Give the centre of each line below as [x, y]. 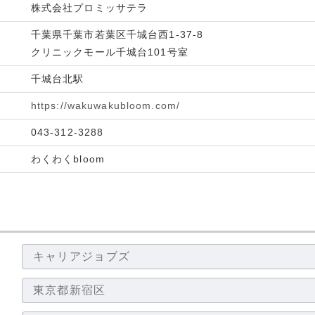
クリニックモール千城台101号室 [109, 52]
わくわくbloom [67, 159]
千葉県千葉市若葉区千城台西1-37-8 [117, 34]
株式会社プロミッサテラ [89, 7]
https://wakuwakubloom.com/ [105, 105]
